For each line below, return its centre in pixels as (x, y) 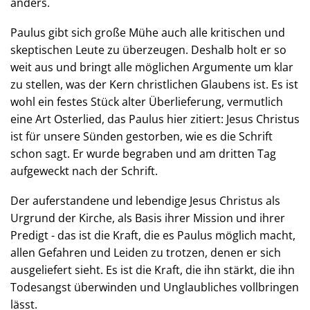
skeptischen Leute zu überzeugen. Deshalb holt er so (148, 50)
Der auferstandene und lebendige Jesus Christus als (145, 201)
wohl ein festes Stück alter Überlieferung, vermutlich (147, 102)
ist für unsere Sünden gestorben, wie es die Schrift (142, 136)
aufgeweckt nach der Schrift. (84, 171)
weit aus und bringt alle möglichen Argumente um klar (152, 67)
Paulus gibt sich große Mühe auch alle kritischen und (148, 33)
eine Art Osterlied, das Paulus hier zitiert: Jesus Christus (155, 119)
